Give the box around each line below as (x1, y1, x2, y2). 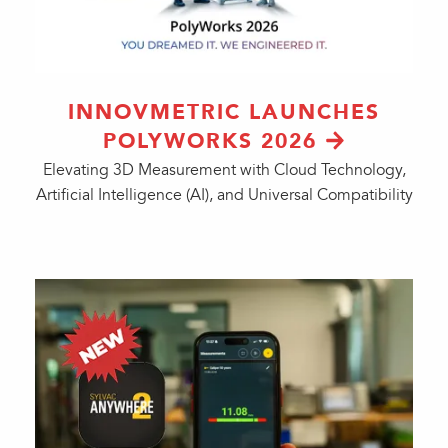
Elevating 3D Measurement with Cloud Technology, (42, 160, 406, 180)
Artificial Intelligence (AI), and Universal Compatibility (35, 185, 413, 205)
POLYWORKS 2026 (102, 128, 317, 154)
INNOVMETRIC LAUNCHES (68, 99, 380, 125)
